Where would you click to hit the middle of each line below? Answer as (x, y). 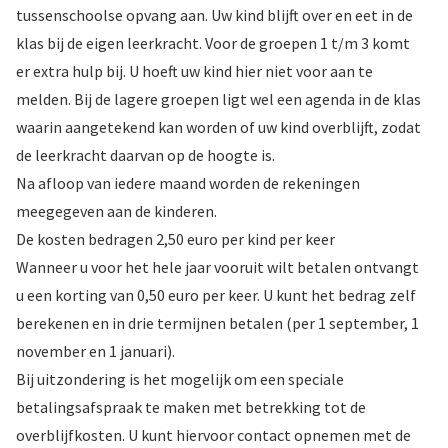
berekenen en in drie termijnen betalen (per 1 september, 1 (217, 322)
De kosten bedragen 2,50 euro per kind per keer (175, 238)
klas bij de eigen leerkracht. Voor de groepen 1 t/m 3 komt (213, 42)
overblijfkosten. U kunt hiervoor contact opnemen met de (213, 434)
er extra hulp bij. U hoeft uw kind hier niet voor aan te (194, 70)
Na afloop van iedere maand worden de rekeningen (188, 182)
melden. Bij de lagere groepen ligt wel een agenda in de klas (218, 98)
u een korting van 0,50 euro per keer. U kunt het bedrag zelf (216, 294)
